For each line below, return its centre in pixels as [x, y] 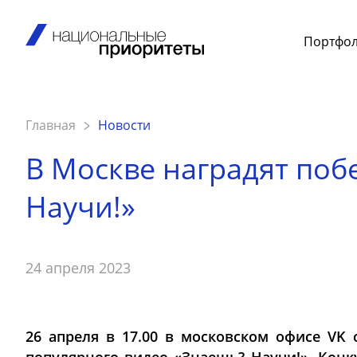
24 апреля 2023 [78, 268]
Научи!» [80, 207]
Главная [51, 125]
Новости [124, 125]
